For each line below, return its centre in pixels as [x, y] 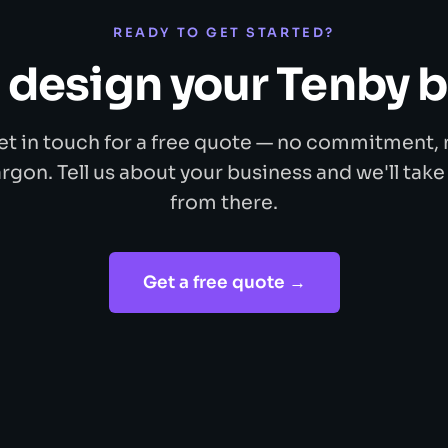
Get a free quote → [224, 282]
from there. [224, 202]
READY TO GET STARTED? [224, 32]
